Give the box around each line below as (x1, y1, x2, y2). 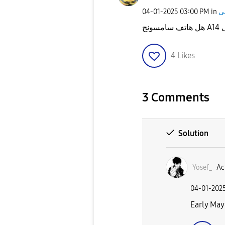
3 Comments (142, 90, 209, 105)
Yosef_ (192, 163, 212, 172)
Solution (178, 129, 208, 139)
